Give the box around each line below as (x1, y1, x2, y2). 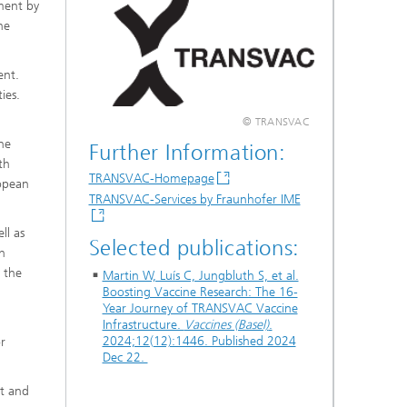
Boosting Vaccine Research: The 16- (102, 283, 298, 300)
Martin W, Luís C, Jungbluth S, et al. (102, 267, 299, 283)
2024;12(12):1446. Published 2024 (102, 333, 296, 349)
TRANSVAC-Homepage (88, 171, 214, 186)
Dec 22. (102, 349, 148, 365)
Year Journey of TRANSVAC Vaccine (102, 300, 298, 316)
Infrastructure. (102, 316, 184, 333)
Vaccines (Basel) (184, 316, 269, 333)
